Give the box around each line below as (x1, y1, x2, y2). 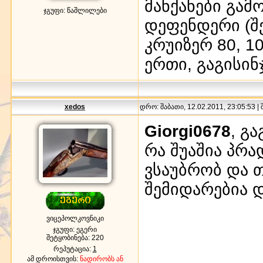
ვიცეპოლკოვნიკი (46, 214, 104, 222)
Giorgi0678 (144, 121, 231, 140)
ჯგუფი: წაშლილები (43, 6, 107, 15)
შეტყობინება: (46, 233, 92, 242)
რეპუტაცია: (53, 244, 93, 253)
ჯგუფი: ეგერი (53, 225, 97, 234)
